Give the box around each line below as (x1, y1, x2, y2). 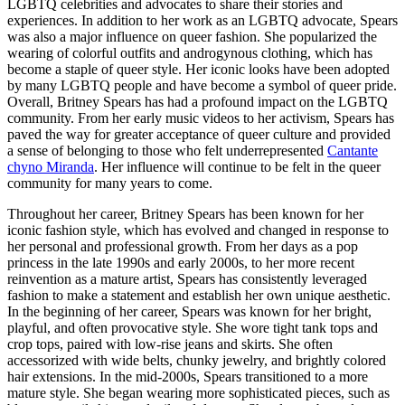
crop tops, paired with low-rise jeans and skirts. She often (7, 335, 333, 352)
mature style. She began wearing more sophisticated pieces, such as (7, 384, 390, 400)
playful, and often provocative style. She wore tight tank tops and (7, 319, 378, 335)
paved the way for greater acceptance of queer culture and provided (7, 126, 391, 142)
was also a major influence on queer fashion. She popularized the (7, 28, 377, 44)
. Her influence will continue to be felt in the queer (94, 158, 381, 174)
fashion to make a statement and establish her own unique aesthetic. (7, 287, 391, 303)
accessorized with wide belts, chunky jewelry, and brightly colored (7, 352, 386, 368)
